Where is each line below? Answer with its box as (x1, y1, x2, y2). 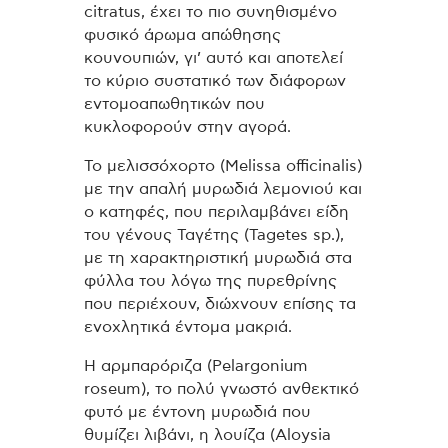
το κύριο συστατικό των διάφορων (84, 73, 346, 90)
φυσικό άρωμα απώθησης (84, 27, 281, 44)
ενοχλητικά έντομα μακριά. (84, 319, 292, 336)
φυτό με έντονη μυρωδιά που (84, 403, 311, 420)
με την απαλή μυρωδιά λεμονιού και (84, 181, 362, 198)
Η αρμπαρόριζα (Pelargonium (84, 357, 308, 374)
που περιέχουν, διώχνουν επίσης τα (84, 296, 356, 313)
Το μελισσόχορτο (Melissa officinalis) (84, 158, 362, 175)
